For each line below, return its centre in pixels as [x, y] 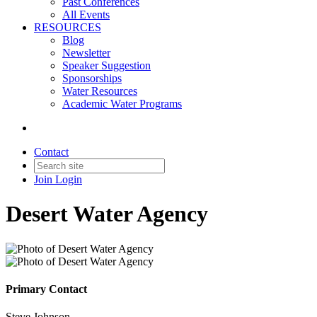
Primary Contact [46, 289]
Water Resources [100, 91]
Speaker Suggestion [106, 65]
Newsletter [86, 53]
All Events [86, 15]
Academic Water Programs [122, 104]
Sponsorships [92, 78]
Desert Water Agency [107, 214]
